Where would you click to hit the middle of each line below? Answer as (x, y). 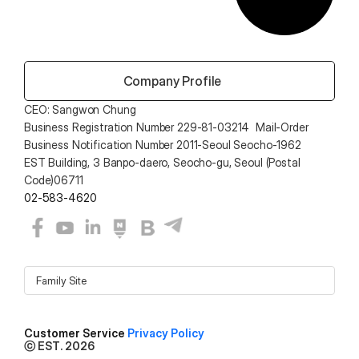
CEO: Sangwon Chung (82, 109)
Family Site (61, 280)
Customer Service (76, 333)
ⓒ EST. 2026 (59, 346)
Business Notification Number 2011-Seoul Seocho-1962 (163, 145)
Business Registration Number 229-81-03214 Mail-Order (166, 127)
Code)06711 (54, 180)
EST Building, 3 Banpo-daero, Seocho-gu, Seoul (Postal (162, 162)
